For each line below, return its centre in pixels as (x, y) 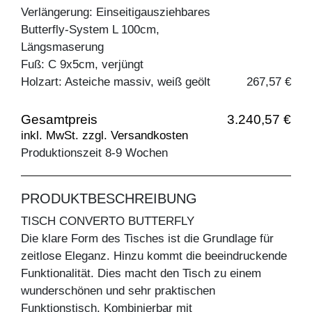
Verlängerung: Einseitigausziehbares (116, 12)
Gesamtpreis (59, 119)
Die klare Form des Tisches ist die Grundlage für (147, 238)
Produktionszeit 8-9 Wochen (94, 153)
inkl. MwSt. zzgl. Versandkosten (104, 135)
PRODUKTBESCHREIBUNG (109, 198)
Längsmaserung (62, 47)
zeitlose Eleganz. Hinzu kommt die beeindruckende (154, 256)
